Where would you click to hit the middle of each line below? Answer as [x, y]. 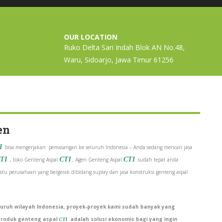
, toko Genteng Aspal [33, 160]
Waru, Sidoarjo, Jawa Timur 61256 [119, 60]
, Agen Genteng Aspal [97, 160]
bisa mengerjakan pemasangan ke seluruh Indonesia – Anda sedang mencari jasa [97, 147]
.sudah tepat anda [157, 160]
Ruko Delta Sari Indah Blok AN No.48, [124, 47]
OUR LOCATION [91, 37]
